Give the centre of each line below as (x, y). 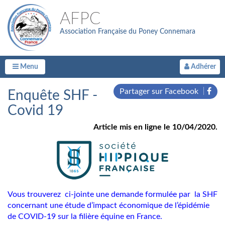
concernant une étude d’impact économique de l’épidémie (108, 205)
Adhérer (202, 67)
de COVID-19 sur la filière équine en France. (85, 216)
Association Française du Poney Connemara (128, 32)
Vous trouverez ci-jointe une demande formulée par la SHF (113, 194)
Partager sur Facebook (160, 91)
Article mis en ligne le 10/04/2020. (155, 127)
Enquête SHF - (52, 95)
